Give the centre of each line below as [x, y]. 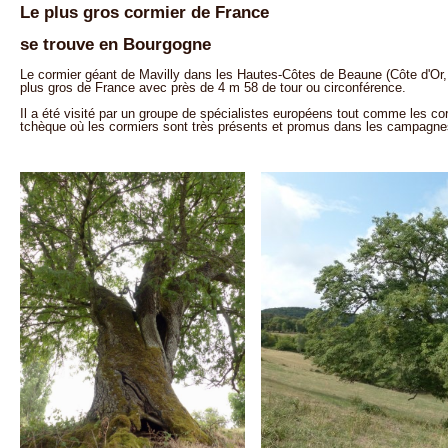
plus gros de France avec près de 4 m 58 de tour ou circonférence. [212, 88]
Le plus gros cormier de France [144, 12]
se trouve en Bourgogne [115, 45]
